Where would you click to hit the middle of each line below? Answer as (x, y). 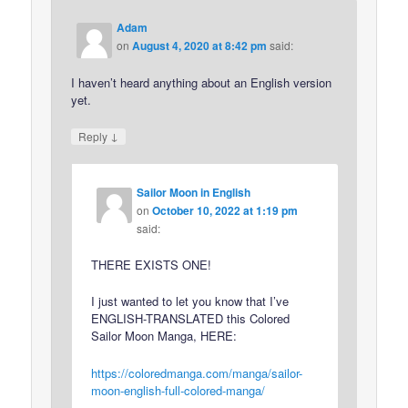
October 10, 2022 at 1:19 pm (225, 211)
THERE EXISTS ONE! (152, 265)
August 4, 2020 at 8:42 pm (200, 45)
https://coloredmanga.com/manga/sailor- (197, 372)
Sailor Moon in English (194, 193)
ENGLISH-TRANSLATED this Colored (191, 319)
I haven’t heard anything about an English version (202, 82)
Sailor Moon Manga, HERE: (164, 336)
